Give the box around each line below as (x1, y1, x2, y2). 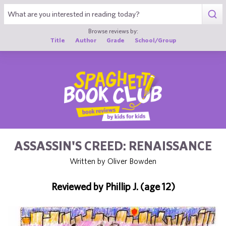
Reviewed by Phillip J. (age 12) (51, 181, 175, 192)
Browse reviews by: (88, 27, 138, 35)
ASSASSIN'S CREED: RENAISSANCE (14, 138, 212, 153)
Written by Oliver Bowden (70, 156, 156, 165)
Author (75, 36, 96, 44)
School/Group (134, 36, 176, 44)
